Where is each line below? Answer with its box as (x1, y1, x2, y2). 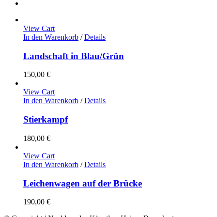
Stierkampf (23, 114, 68, 125)
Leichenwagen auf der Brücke (23, 178, 142, 188)
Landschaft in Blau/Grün (23, 50, 124, 61)
